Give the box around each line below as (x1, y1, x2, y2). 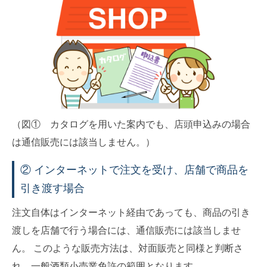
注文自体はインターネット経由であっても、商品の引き (12, 207, 250, 218)
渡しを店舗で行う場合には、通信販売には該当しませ (12, 225, 241, 235)
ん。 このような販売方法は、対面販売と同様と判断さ (12, 243, 243, 253)
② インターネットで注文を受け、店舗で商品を (20, 163, 249, 176)
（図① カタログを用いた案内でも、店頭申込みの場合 (12, 119, 250, 129)
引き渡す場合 (20, 182, 85, 194)
